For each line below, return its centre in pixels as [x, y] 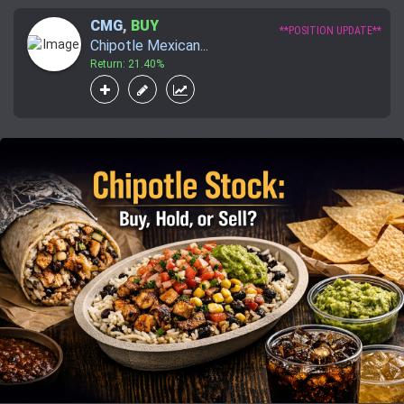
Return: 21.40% [127, 64]
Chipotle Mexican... [149, 46]
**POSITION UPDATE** [331, 31]
